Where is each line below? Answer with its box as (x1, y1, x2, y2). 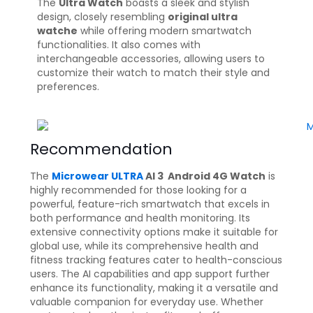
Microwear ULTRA (52, 168, 143, 183)
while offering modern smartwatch (78, 24, 252, 38)
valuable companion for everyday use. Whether (30, 294, 263, 309)
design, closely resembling (37, 10, 168, 24)
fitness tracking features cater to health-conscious (30, 252, 282, 267)
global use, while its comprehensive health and (30, 238, 259, 253)
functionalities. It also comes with (37, 38, 201, 52)
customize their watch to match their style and (37, 66, 270, 80)
